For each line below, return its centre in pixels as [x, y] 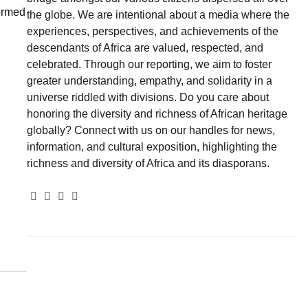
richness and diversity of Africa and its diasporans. [148, 163]
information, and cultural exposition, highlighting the [152, 146]
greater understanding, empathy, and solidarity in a [149, 80]
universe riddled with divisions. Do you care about [147, 97]
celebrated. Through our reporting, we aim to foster [149, 64]
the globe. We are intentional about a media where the [158, 14]
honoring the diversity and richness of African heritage [157, 113]
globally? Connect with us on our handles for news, [151, 130]
